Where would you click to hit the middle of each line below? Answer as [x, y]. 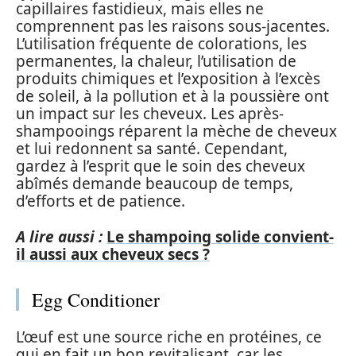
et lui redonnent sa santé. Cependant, [152, 149]
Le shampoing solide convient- [220, 236]
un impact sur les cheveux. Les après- [150, 114]
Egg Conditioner [96, 299]
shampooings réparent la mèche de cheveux [176, 131]
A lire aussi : [59, 236]
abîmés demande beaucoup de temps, [155, 184]
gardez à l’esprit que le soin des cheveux [161, 166]
